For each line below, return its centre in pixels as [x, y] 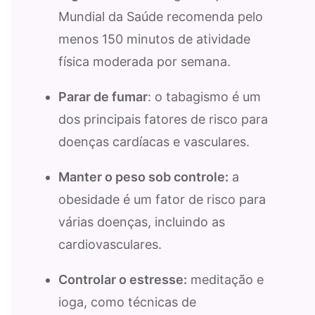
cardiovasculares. [110, 244]
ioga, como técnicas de [127, 302]
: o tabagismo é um [204, 96]
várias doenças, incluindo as [142, 221]
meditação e [225, 279]
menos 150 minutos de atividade [154, 39]
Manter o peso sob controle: [143, 176]
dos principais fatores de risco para [163, 119]
